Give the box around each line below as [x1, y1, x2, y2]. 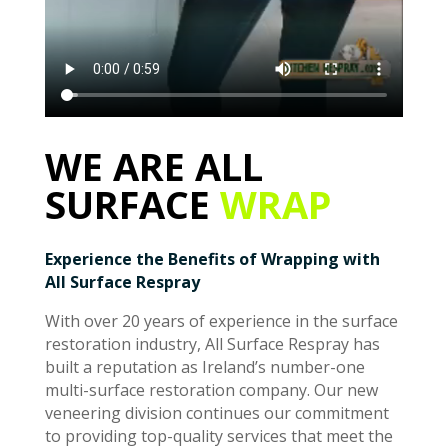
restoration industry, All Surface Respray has [44, 332, 380, 355]
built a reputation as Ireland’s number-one [44, 355, 365, 378]
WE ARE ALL [44, 139, 263, 192]
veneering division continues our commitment [44, 401, 389, 424]
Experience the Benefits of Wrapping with [44, 247, 380, 270]
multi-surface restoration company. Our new [44, 378, 378, 401]
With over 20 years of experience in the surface [44, 309, 398, 332]
